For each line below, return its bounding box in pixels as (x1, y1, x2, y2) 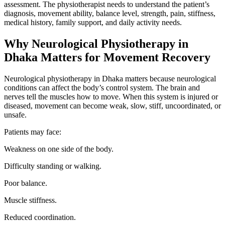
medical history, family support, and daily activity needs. (4, 18, 182, 27)
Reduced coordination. (4, 212, 76, 221)
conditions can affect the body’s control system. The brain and (4, 83, 200, 92)
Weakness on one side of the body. (4, 144, 114, 153)
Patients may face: (4, 127, 61, 136)
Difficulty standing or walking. (4, 161, 101, 170)
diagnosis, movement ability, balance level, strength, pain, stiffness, (4, 9, 215, 18)
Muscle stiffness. (4, 195, 57, 204)
